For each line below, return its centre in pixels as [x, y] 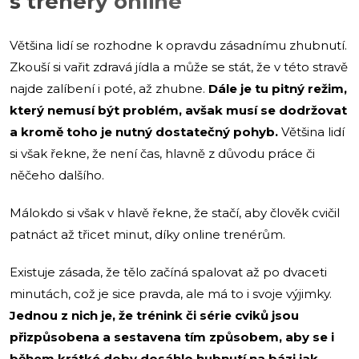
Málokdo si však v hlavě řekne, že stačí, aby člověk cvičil [175, 212]
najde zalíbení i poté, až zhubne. [109, 88]
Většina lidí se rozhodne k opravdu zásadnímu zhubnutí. [178, 45]
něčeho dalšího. [57, 175]
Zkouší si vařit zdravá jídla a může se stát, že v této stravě [179, 67]
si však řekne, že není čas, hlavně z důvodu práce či [162, 153]
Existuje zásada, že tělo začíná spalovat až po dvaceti [168, 272]
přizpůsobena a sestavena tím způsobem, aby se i [172, 337]
